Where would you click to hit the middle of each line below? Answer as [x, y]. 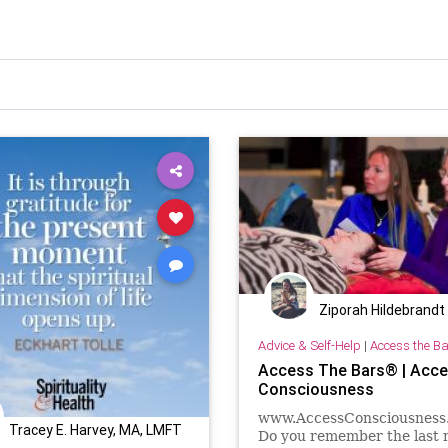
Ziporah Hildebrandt [382, 310]
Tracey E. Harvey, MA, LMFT [95, 430]
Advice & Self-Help [309, 345]
